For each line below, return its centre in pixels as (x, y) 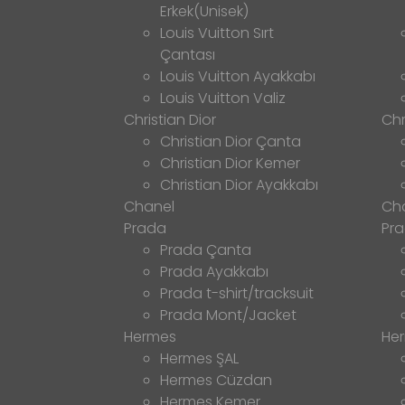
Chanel (149, 206)
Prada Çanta (206, 250)
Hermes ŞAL (199, 358)
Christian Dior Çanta (231, 141)
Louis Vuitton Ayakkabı (238, 76)
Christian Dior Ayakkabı (239, 184)
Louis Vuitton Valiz (223, 98)
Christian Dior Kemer (230, 163)
